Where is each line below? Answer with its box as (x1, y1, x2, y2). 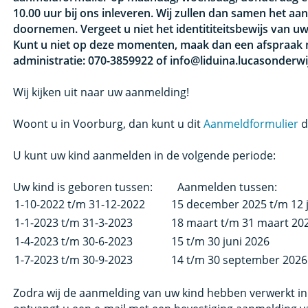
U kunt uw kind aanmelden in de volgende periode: (13, 147, 279, 163)
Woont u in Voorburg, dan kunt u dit (13, 115, 204, 131)
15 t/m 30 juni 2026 (171, 233, 270, 249)
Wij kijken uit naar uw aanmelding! (13, 84, 190, 100)
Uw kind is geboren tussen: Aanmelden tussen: (13, 179, 278, 195)
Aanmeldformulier (203, 115, 299, 131)
